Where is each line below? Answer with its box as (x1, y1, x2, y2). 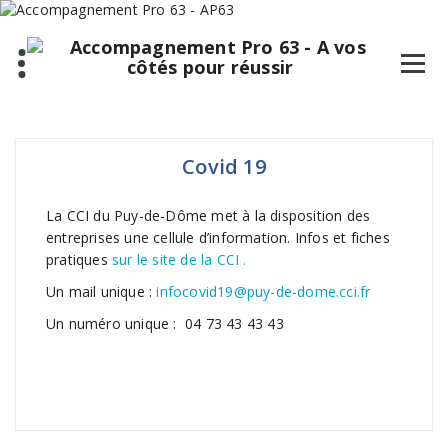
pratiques (46, 250, 108, 269)
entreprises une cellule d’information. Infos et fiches (46, 228, 390, 247)
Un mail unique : (46, 282, 157, 301)
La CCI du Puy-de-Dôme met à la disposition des (46, 206, 371, 225)
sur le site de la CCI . (107, 250, 247, 269)
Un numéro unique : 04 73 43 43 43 (46, 314, 284, 333)
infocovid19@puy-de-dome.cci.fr (156, 282, 375, 301)
